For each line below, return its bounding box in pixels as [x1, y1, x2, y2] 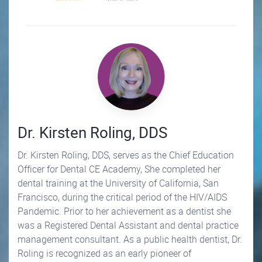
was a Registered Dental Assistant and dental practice [18, 218, 239, 232]
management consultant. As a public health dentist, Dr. [18, 232, 242, 246]
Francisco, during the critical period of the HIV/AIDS [18, 190, 227, 204]
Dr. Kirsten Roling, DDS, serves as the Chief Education [18, 148, 234, 161]
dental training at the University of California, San [18, 176, 219, 189]
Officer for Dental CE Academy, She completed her [18, 162, 220, 175]
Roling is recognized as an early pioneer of [18, 246, 191, 260]
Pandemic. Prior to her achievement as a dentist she [18, 204, 231, 218]
